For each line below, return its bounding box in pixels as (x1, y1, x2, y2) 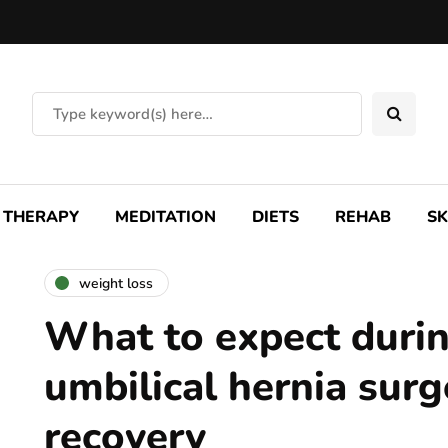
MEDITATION (115, 206, 216, 228)
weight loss (79, 273, 153, 293)
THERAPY (3, 206, 79, 228)
